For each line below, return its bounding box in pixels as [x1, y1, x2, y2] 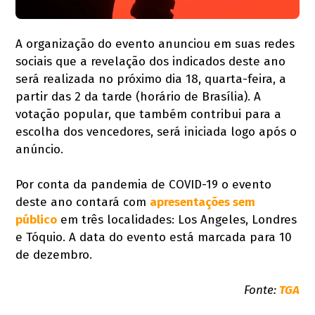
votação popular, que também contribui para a [15, 106, 282, 122]
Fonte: [243, 282, 279, 297]
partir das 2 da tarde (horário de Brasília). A [15, 89, 262, 104]
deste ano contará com [15, 194, 150, 210]
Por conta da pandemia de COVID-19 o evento [15, 176, 272, 192]
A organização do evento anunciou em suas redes [15, 36, 295, 51]
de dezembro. [15, 247, 93, 262]
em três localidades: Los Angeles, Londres [57, 212, 297, 227]
